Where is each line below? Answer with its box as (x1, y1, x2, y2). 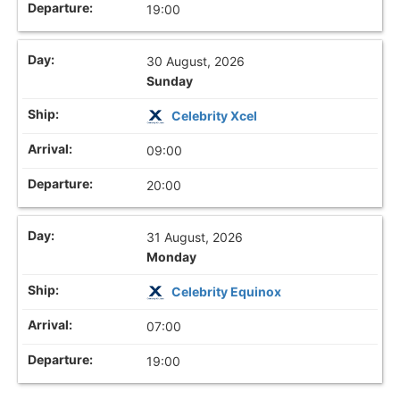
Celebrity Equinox (171, 284, 282, 300)
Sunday (146, 72, 194, 88)
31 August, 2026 (146, 229, 244, 246)
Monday (146, 249, 197, 265)
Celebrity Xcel (171, 107, 258, 123)
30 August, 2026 (146, 53, 246, 69)
